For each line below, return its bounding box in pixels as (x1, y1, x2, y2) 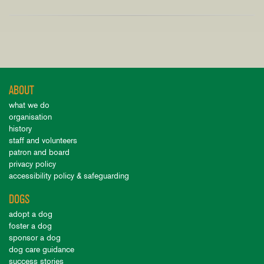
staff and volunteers (9, 135, 77, 146)
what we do (9, 100, 49, 110)
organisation (9, 111, 52, 122)
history (9, 123, 32, 134)
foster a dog (9, 220, 52, 231)
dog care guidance (9, 244, 74, 255)
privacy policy (9, 159, 56, 169)
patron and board (9, 147, 70, 157)
